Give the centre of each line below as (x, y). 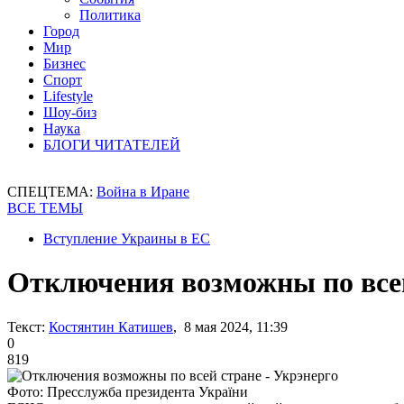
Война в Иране (143, 192)
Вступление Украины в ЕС (127, 239)
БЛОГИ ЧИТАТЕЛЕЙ (112, 145)
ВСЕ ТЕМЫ (45, 208)
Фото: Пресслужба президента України (128, 391)
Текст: (26, 326)
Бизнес (64, 64)
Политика (110, 15)
